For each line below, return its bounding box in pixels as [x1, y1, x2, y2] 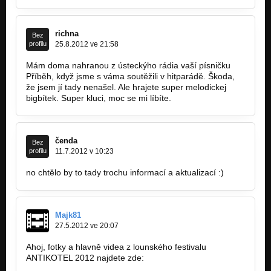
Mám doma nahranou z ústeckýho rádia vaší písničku [26, 60, 230, 71]
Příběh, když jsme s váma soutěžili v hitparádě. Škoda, [26, 71, 235, 82]
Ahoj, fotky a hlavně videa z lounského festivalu [26, 242, 206, 252]
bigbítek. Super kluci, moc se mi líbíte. [26, 93, 171, 103]
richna [55, 29, 79, 39]
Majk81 [55, 211, 81, 220]
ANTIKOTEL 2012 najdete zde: [26, 253, 144, 263]
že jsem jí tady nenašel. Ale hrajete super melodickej [26, 82, 226, 93]
